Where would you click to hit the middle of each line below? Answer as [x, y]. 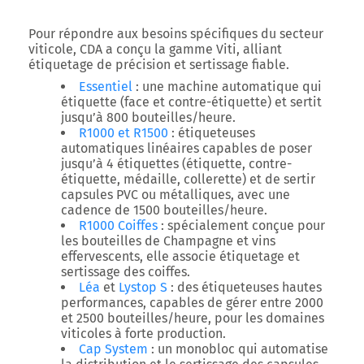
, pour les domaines [266, 318]
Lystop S [143, 287]
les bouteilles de [112, 241]
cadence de [97, 210]
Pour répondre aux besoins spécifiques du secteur [176, 34]
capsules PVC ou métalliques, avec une [175, 195]
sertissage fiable [238, 65]
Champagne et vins [219, 241]
